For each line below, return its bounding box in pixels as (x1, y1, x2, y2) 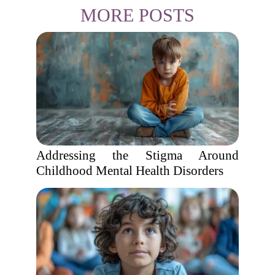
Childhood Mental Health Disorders (36, 163, 223, 178)
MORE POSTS (80, 5, 195, 25)
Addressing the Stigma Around (36, 148, 239, 163)
